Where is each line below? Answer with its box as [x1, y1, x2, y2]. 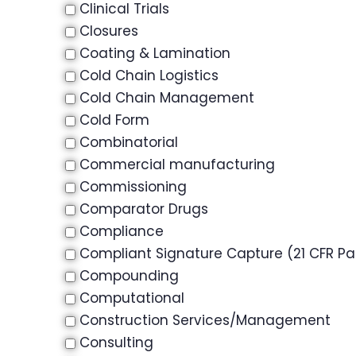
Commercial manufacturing [79, 155, 275, 174]
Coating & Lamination [79, 44, 230, 63]
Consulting [79, 333, 153, 352]
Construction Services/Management [79, 311, 331, 330]
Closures [79, 21, 138, 41]
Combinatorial [79, 133, 178, 152]
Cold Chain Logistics [79, 66, 219, 85]
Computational [79, 288, 184, 308]
